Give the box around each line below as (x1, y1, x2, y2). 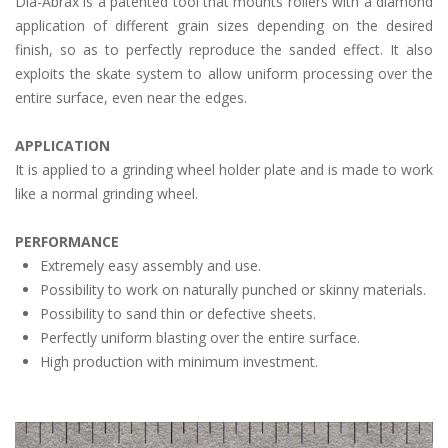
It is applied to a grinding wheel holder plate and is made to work (15, 160, 433, 180)
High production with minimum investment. (40, 352, 318, 372)
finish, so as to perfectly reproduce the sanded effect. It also (15, 40, 433, 60)
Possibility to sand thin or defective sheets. (40, 304, 316, 324)
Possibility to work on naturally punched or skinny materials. (40, 280, 426, 300)
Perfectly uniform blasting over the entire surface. (40, 328, 360, 348)
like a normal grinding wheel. (15, 184, 198, 204)
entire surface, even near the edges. (15, 88, 247, 108)
